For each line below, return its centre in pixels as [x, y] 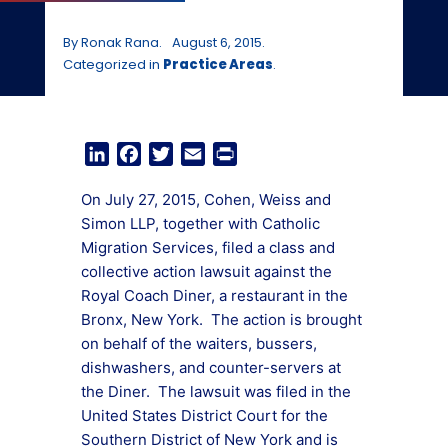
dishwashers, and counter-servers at [211, 367]
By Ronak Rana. [112, 42]
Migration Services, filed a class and [208, 247]
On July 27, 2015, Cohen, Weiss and [206, 199]
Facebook [178, 154]
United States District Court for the [204, 415]
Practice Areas [217, 64]
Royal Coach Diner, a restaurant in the [214, 295]
